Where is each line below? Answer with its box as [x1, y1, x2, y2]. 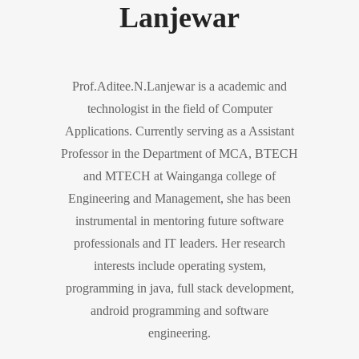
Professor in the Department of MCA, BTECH [61, 147, 298, 160]
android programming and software [91, 304, 268, 317]
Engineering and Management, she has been [68, 192, 291, 205]
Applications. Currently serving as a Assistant [65, 124, 294, 138]
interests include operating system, [93, 259, 266, 272]
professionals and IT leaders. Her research [74, 236, 285, 250]
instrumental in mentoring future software [75, 214, 284, 228]
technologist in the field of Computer [87, 102, 272, 115]
